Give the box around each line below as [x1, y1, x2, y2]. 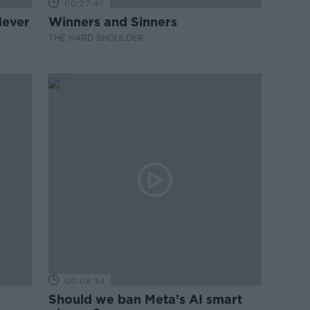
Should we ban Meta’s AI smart [48, 292, 243, 307]
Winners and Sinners [48, 15, 178, 29]
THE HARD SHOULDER [48, 33, 145, 43]
